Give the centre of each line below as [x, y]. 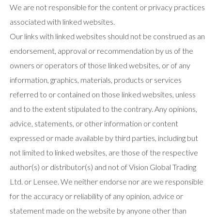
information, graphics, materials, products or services [96, 80]
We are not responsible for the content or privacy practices [107, 7]
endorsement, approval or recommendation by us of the [101, 51]
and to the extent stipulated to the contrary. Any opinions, [103, 109]
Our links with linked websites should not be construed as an [107, 36]
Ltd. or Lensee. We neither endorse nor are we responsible [107, 181]
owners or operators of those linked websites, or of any [100, 65]
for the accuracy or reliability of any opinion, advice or [96, 196]
